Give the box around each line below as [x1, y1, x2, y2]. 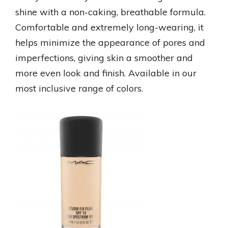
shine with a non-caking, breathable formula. [15, 6, 206, 18]
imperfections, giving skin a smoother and [15, 52, 193, 64]
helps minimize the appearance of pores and [15, 37, 205, 48]
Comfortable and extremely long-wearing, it [15, 21, 204, 33]
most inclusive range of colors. [15, 82, 143, 94]
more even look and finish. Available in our [15, 67, 196, 79]
